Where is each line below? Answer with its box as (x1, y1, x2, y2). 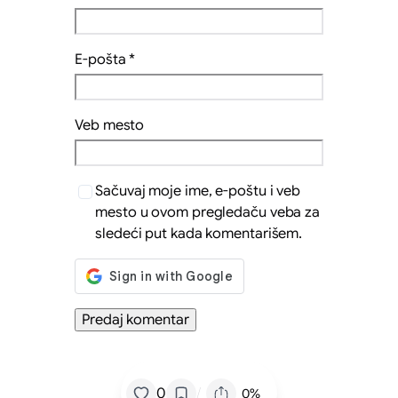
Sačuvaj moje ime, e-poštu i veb (95, 181, 301, 200)
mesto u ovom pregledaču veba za (95, 203, 321, 221)
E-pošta (75, 50, 130, 68)
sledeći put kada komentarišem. (95, 224, 303, 243)
